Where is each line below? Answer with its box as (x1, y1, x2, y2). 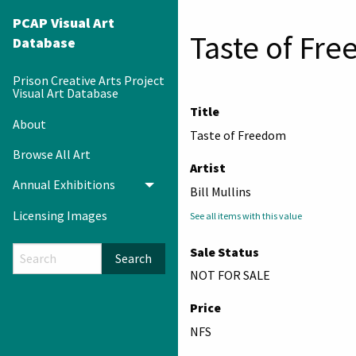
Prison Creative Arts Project (13, 72, 164, 89)
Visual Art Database (13, 85, 118, 102)
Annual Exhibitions (13, 176, 115, 193)
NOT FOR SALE (190, 267, 270, 284)
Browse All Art (13, 145, 91, 162)
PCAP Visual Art (13, 14, 114, 32)
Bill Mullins (190, 183, 251, 199)
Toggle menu (149, 181, 222, 198)
